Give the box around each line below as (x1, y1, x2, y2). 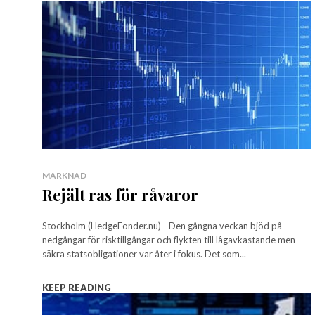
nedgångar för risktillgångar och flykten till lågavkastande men (42, 234, 295, 246)
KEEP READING (42, 282, 111, 294)
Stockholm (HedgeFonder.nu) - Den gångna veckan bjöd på (42, 220, 282, 232)
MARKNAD (42, 170, 86, 181)
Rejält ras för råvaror (42, 184, 198, 206)
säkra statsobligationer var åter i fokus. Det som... (42, 248, 246, 260)
